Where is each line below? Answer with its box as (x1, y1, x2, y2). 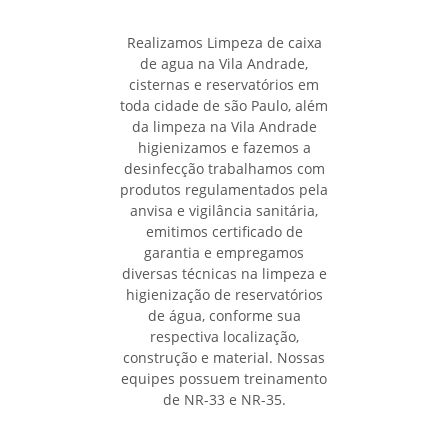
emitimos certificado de (145, 222, 303, 242)
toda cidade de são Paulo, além (120, 96, 328, 116)
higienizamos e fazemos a (137, 138, 311, 158)
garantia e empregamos (144, 243, 304, 263)
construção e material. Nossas (123, 348, 325, 368)
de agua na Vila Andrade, (140, 54, 308, 74)
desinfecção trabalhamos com (123, 159, 325, 179)
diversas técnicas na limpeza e (121, 264, 327, 284)
